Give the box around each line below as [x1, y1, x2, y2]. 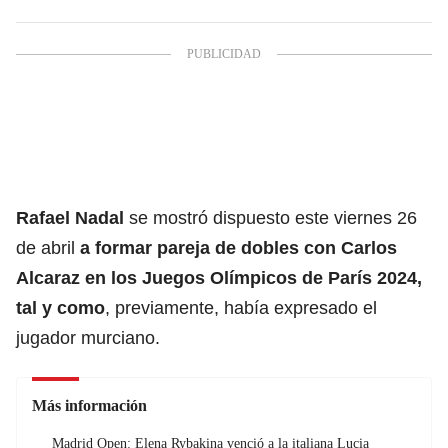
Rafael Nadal [16, 207, 124, 228]
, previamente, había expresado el [105, 297, 377, 318]
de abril [16, 237, 80, 258]
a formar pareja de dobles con [80, 237, 341, 258]
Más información [32, 396, 147, 414]
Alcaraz [16, 267, 80, 288]
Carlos [341, 237, 397, 258]
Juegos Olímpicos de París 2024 [142, 267, 417, 288]
